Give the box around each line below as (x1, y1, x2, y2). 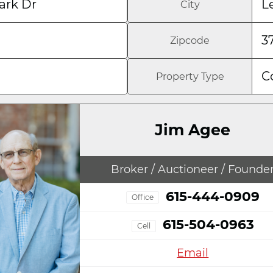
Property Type (155, 71, 224, 83)
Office (131, 193, 154, 202)
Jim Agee (155, 121, 231, 140)
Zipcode (170, 35, 210, 47)
